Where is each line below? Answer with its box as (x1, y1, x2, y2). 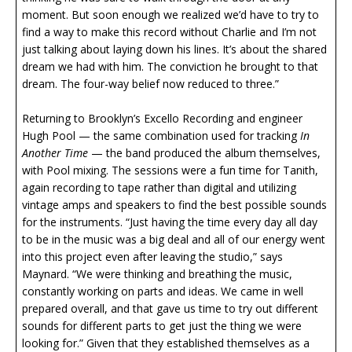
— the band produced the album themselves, (88, 145, 321, 161)
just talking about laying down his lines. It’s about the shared (22, 42, 327, 57)
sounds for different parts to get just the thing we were (22, 318, 302, 334)
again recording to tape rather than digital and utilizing (22, 180, 296, 196)
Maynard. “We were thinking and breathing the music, (22, 266, 292, 282)
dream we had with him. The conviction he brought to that (22, 59, 318, 75)
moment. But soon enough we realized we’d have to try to (22, 7, 319, 23)
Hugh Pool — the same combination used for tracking (22, 128, 300, 144)
